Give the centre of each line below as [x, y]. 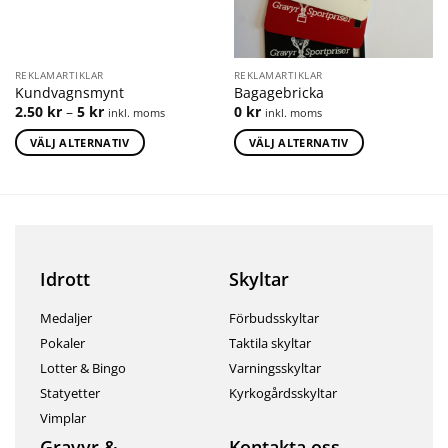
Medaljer [66, 318]
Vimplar [63, 418]
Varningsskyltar [275, 368]
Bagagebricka [278, 93]
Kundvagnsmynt [69, 93]
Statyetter [70, 393]
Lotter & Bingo [83, 368]
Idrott [65, 279]
